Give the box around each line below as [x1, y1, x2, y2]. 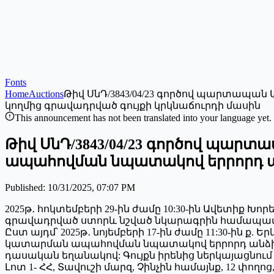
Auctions [29, 89, 64, 99]
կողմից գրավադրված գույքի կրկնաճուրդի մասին [5, 100, 261, 111]
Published [5, 182, 43, 193]
